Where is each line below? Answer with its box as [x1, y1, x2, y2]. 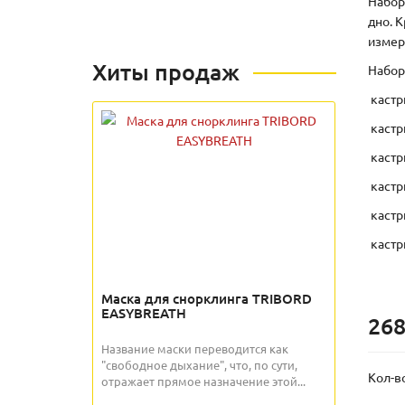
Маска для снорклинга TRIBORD [101, 289, 312, 307]
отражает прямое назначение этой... [101, 373, 306, 389]
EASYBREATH [101, 304, 186, 322]
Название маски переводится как [101, 341, 288, 356]
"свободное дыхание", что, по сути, [101, 357, 297, 372]
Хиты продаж [92, 57, 240, 86]
